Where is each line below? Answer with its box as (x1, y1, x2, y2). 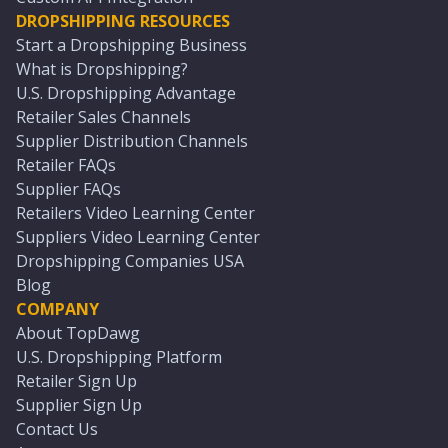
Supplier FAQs (16, 178, 121, 200)
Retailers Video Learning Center (16, 202, 255, 224)
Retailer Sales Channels (16, 106, 191, 128)
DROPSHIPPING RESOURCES (16, 10, 230, 32)
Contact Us (16, 418, 98, 440)
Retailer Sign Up (16, 370, 137, 392)
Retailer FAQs (16, 154, 116, 176)
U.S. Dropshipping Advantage (16, 82, 236, 104)
